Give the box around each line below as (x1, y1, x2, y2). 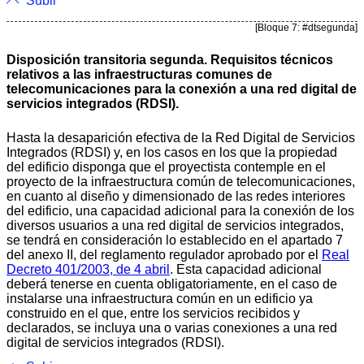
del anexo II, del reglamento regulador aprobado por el (6, 247, 322, 262)
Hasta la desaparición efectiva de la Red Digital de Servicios (6, 130, 355, 145)
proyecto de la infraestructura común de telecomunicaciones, (6, 174, 355, 188)
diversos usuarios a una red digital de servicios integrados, (6, 218, 344, 232)
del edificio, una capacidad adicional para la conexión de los (6, 203, 354, 218)
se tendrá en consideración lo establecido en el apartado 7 (6, 232, 343, 247)
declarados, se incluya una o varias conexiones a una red (6, 320, 337, 335)
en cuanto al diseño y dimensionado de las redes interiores (6, 188, 345, 203)
